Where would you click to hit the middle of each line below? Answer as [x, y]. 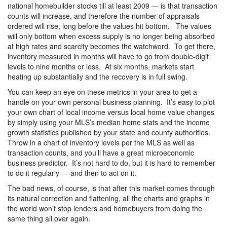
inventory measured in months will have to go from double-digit [108, 56]
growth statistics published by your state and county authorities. [110, 133]
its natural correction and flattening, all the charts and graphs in [109, 198]
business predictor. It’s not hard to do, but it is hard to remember [111, 163]
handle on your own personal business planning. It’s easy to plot [111, 102]
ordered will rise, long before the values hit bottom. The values [109, 26]
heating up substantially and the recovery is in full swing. [98, 77]
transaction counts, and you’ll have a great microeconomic [101, 153]
